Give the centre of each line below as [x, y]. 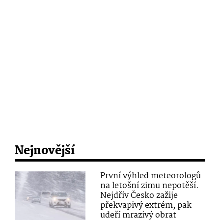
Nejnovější [45, 151]
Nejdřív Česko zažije [139, 196]
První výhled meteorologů [151, 176]
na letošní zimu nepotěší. [150, 186]
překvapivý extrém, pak [146, 206]
